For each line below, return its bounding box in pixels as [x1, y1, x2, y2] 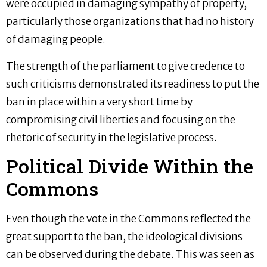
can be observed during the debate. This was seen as [6, 248, 254, 262]
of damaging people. [6, 33, 105, 46]
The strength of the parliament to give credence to [6, 59, 245, 73]
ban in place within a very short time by [6, 95, 193, 108]
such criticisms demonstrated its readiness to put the [6, 77, 259, 91]
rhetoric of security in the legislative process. [6, 131, 217, 144]
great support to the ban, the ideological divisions [6, 230, 243, 244]
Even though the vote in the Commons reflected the [6, 212, 251, 226]
